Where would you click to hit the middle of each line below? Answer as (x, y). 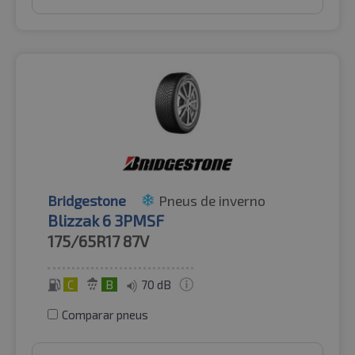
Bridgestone (87, 200)
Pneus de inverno (212, 200)
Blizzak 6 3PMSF (106, 220)
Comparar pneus (105, 314)
